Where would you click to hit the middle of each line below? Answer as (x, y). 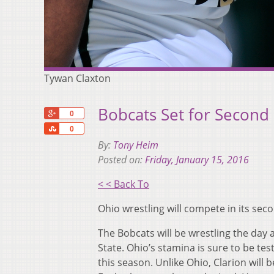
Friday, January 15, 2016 (197, 160)
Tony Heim (136, 145)
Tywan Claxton (77, 78)
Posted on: (121, 160)
